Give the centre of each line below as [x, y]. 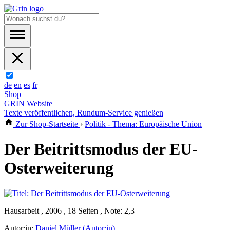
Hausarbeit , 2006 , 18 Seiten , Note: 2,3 [69, 210]
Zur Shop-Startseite [47, 124]
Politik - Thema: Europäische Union [143, 124]
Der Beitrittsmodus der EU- [101, 149]
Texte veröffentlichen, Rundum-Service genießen [84, 113]
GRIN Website [28, 103]
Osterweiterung [59, 168]
